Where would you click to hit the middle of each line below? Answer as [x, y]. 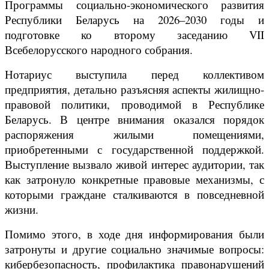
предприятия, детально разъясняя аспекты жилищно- [134, 89]
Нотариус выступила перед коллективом [134, 74]
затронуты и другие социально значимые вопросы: [134, 249]
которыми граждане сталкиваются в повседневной [134, 195]
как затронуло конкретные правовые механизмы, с [134, 180]
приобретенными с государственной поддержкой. [134, 150]
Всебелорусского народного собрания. [99, 50]
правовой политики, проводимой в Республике [134, 104]
